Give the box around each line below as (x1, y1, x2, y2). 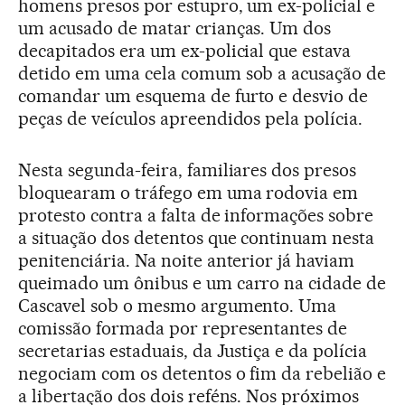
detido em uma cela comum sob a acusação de (18, 62, 387, 85)
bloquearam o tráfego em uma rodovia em (18, 182, 359, 204)
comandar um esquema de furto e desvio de (18, 85, 369, 108)
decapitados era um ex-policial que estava (18, 40, 352, 62)
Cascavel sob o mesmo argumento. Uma (18, 295, 337, 317)
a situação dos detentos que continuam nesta (18, 227, 375, 250)
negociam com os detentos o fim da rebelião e (18, 363, 387, 385)
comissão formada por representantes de (18, 317, 348, 340)
